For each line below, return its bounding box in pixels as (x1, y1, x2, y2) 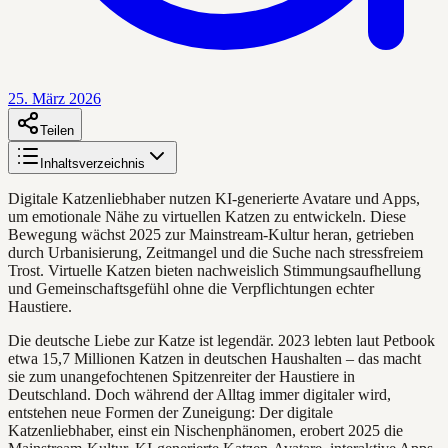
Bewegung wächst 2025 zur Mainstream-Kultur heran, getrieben (8, 225, 414, 243)
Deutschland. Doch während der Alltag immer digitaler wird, (8, 385, 391, 403)
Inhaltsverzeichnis (40, 155, 145, 171)
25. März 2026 (8, 89, 101, 107)
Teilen (40, 122, 74, 138)
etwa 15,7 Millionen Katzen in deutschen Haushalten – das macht (8, 349, 421, 367)
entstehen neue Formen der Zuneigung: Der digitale (8, 403, 333, 421)
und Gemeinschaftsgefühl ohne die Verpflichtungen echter (8, 279, 374, 297)
